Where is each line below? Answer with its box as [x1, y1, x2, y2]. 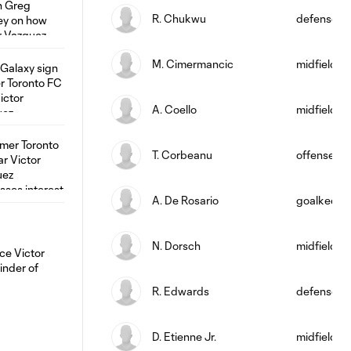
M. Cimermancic [152, 57, 233, 71]
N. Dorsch [152, 239, 201, 252]
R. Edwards [152, 284, 209, 298]
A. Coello [152, 103, 197, 116]
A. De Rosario [152, 194, 219, 207]
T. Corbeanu [152, 148, 212, 161]
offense [296, 148, 335, 161]
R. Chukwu [152, 12, 206, 25]
